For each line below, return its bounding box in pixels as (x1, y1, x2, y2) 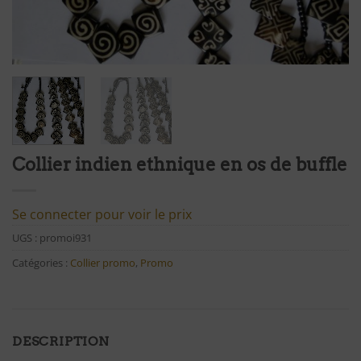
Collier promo (70, 255, 135, 270)
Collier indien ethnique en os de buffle (12, 152, 347, 176)
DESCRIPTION (12, 334, 110, 350)
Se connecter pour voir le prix (12, 205, 192, 223)
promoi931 (39, 230, 92, 245)
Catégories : (12, 255, 70, 270)
